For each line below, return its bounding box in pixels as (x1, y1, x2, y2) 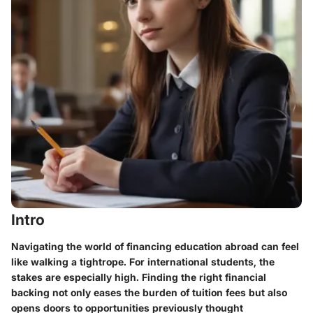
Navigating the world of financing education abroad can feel (11, 240, 299, 252)
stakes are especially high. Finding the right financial (11, 270, 266, 283)
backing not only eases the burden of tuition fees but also (11, 286, 287, 298)
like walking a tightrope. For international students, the (11, 255, 275, 268)
